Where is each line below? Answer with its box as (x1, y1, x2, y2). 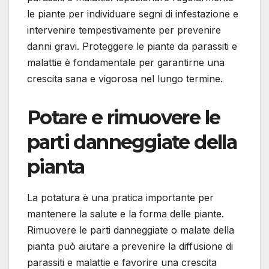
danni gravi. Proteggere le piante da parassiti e (27, 40, 237, 52)
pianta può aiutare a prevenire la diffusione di (27, 240, 233, 252)
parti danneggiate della (27, 130, 237, 154)
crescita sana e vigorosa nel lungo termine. (27, 72, 223, 85)
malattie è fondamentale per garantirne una (27, 56, 225, 68)
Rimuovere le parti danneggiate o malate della (27, 223, 234, 236)
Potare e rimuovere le (27, 105, 220, 129)
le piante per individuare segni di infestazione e (27, 7, 238, 20)
